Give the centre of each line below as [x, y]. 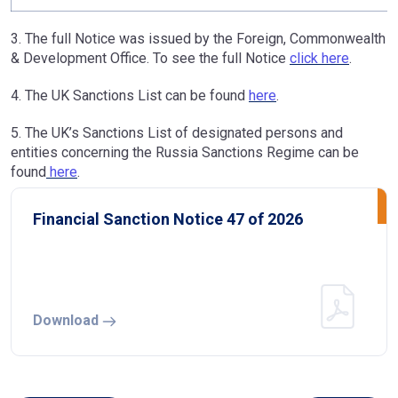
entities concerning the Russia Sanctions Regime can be [185, 152]
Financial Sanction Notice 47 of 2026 [168, 219]
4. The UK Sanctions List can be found [130, 96]
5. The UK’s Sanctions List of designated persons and [177, 133]
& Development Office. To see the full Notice [150, 58]
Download [68, 321]
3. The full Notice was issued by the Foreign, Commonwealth [198, 39]
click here [319, 58]
